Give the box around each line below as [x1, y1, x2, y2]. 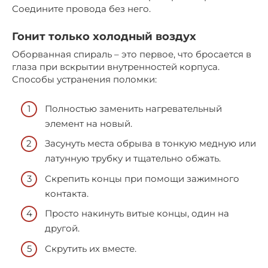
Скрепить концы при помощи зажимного [45, 172, 239, 184]
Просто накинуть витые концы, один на [45, 208, 229, 220]
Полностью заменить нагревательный [45, 102, 222, 114]
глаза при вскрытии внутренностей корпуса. [12, 61, 220, 73]
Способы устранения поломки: [12, 74, 157, 86]
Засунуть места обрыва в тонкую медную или [45, 138, 256, 150]
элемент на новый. [45, 117, 132, 129]
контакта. [45, 187, 89, 199]
